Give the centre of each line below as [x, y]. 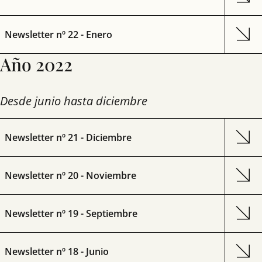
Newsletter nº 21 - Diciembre [68, 137]
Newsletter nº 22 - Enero [58, 35]
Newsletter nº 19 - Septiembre [71, 213]
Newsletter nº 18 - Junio [57, 251]
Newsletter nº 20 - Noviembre [70, 175]
